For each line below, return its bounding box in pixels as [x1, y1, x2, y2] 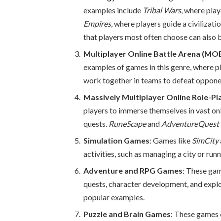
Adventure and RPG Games [83, 166, 183, 176]
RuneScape [109, 119, 147, 129]
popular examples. [83, 192, 145, 202]
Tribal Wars [143, 5, 182, 15]
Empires [83, 18, 111, 28]
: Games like [149, 136, 192, 146]
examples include [83, 5, 143, 15]
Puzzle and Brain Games [83, 209, 171, 219]
